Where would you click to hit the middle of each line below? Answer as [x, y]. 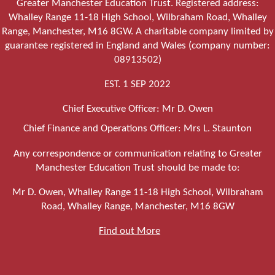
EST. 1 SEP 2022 [137, 84]
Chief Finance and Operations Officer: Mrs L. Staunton [137, 129]
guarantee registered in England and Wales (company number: [137, 45]
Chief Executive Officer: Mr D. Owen [137, 109]
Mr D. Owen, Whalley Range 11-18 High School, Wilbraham [137, 192]
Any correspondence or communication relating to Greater [137, 153]
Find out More [130, 231]
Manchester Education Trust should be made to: [137, 168]
